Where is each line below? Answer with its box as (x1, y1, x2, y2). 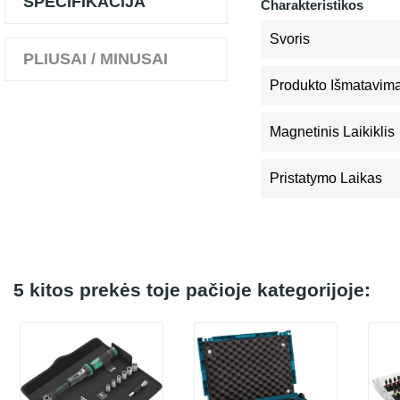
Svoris (270, 31, 310, 46)
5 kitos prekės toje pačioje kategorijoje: (13, 279, 371, 300)
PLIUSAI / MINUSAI (23, 50, 168, 68)
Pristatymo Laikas (270, 171, 382, 186)
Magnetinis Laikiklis (270, 124, 395, 139)
